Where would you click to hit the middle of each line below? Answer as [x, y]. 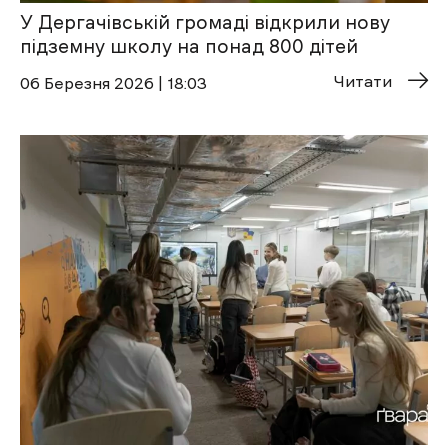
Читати [363, 81]
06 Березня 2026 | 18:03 [113, 83]
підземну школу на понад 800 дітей [189, 47]
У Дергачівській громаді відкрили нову [205, 23]
